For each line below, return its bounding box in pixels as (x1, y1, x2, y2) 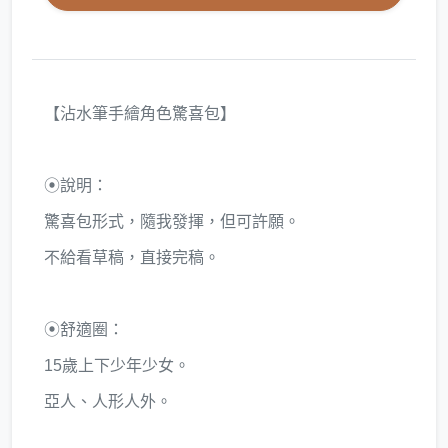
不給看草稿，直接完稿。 (44, 249, 220, 266)
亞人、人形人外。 (44, 393, 172, 410)
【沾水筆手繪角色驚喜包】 (44, 105, 236, 122)
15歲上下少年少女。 (44, 357, 190, 374)
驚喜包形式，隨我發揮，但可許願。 (44, 213, 300, 230)
